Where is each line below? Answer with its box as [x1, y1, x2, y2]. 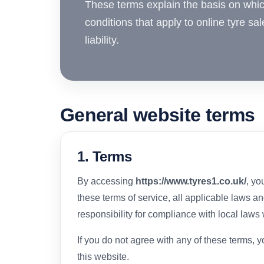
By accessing [77, 176, 136, 186]
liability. [85, 34, 119, 46]
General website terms [60, 104, 255, 126]
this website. [77, 251, 129, 262]
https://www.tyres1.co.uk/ [136, 176, 246, 186]
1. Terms [77, 148, 132, 164]
